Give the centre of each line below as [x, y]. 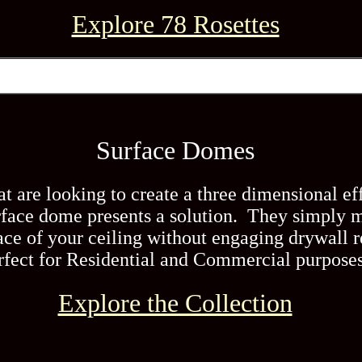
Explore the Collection [175, 303]
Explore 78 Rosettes [175, 24]
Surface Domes [175, 150]
